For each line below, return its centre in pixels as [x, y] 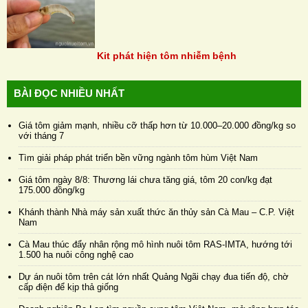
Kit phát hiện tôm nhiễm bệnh [166, 56]
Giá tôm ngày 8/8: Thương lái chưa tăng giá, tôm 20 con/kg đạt [145, 180]
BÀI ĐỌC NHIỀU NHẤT [69, 93]
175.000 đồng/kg [52, 190]
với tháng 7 [41, 136]
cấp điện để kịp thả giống [68, 287]
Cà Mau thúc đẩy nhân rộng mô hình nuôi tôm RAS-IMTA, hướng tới [155, 245]
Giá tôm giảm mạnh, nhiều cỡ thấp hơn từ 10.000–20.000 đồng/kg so [157, 126]
